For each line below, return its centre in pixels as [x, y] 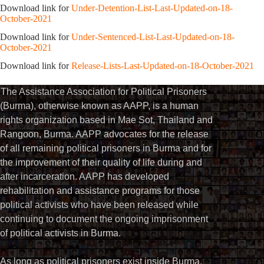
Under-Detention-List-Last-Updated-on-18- [152, 8]
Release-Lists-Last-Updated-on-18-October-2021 [163, 65]
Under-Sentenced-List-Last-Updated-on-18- [153, 37]
